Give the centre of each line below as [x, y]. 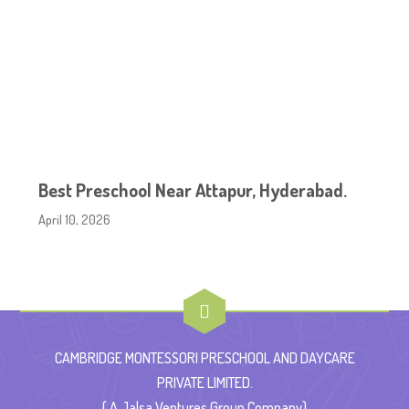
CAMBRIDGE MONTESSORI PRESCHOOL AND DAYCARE [204, 358]
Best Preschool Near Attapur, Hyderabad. [193, 190]
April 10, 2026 [75, 220]
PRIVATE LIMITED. [204, 383]
